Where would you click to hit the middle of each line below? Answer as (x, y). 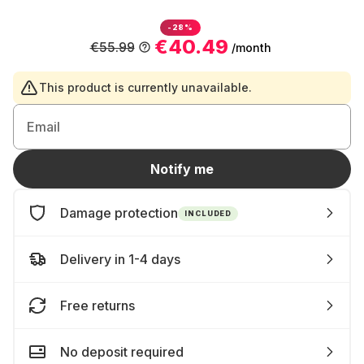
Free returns (97, 305)
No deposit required (122, 352)
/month (251, 47)
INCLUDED (208, 213)
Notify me (182, 169)
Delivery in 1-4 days (120, 259)
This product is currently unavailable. (145, 87)
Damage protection (119, 213)
